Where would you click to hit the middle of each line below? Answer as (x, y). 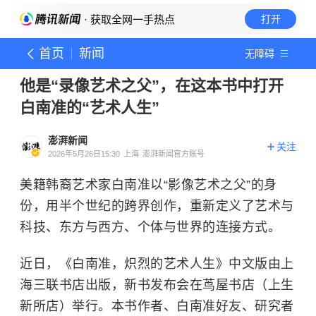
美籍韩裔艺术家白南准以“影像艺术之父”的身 (148, 185)
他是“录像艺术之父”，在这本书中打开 (152, 86)
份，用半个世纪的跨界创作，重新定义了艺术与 (157, 206)
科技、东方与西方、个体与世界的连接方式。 (150, 227)
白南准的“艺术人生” (90, 108)
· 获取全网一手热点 (128, 19)
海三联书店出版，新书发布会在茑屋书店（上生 (157, 285)
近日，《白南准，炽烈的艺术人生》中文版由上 (157, 264)
